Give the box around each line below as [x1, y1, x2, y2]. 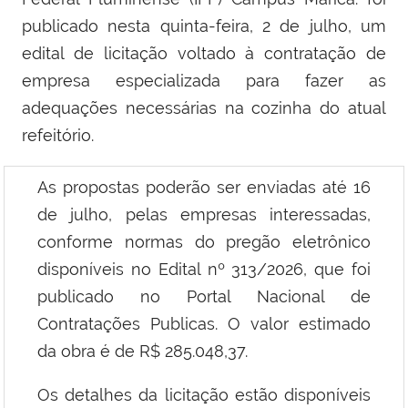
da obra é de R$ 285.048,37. [37, 342, 248, 362]
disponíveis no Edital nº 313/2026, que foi [37, 260, 371, 280]
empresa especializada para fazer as [22, 71, 386, 91]
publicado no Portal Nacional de [37, 287, 371, 307]
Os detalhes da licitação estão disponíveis [37, 385, 371, 405]
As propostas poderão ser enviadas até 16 [37, 178, 371, 198]
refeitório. [22, 126, 94, 146]
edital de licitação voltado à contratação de [22, 44, 386, 64]
